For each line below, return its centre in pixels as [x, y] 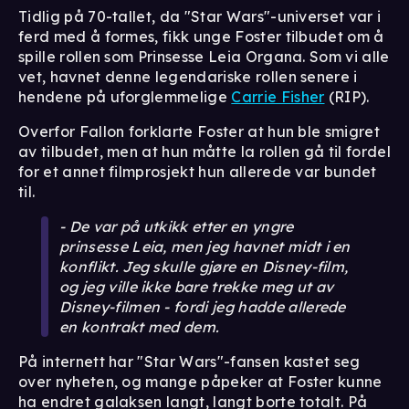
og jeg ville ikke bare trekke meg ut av [197, 286]
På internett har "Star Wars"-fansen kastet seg [189, 361]
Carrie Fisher [278, 96]
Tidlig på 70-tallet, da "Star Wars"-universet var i [200, 16]
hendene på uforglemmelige [125, 96]
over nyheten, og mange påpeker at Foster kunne [200, 381]
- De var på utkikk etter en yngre [177, 226]
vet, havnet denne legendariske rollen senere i [188, 76]
